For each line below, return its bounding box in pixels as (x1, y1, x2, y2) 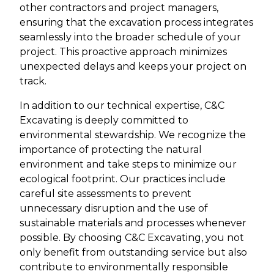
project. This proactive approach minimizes (20, 46, 227, 58)
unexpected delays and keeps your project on (20, 61, 246, 73)
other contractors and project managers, (20, 2, 218, 14)
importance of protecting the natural (20, 144, 202, 156)
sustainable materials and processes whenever (20, 217, 246, 229)
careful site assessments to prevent (20, 188, 191, 200)
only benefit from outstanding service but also (20, 246, 247, 259)
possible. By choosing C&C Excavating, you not (20, 232, 244, 244)
